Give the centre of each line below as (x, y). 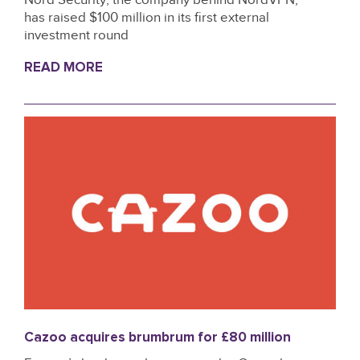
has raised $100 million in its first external (147, 18)
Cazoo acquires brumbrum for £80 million (157, 338)
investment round (76, 35)
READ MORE (63, 68)
